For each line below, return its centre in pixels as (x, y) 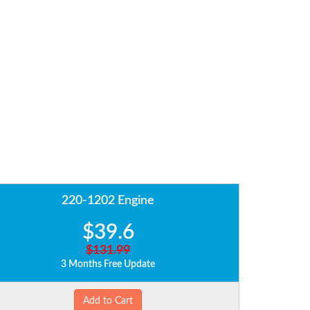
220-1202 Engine (108, 201)
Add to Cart (108, 301)
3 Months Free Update (108, 265)
